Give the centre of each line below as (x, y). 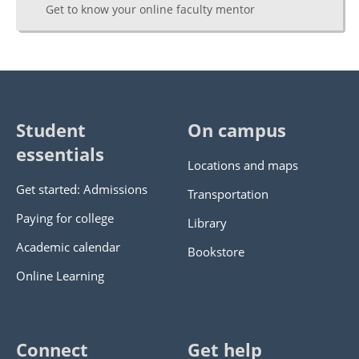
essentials (60, 154)
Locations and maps (243, 165)
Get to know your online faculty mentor (150, 9)
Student (51, 130)
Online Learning (60, 276)
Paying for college (65, 218)
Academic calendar (68, 247)
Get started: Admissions (82, 189)
